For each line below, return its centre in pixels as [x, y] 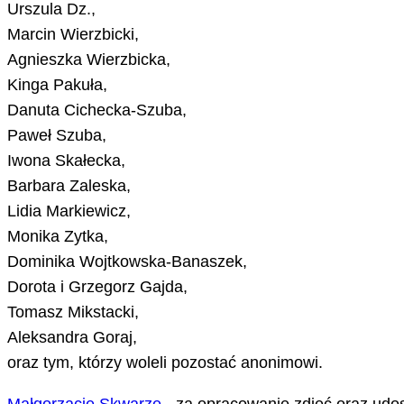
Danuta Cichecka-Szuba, [97, 110]
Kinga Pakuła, [57, 85]
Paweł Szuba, [57, 136]
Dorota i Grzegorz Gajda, [97, 287]
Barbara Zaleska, [69, 186]
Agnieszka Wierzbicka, [89, 60]
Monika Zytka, [58, 237]
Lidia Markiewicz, [69, 211]
